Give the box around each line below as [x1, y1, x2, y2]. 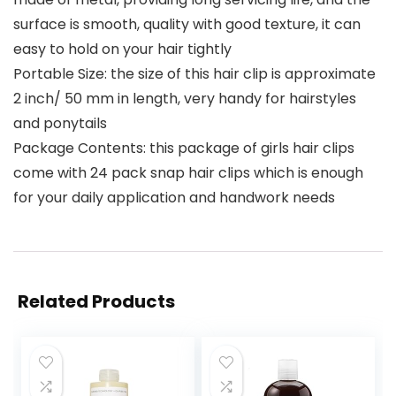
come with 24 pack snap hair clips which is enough [13, 163, 363, 184]
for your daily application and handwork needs [13, 187, 335, 209]
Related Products [18, 289, 175, 315]
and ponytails [13, 113, 107, 134]
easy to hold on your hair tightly [13, 39, 232, 60]
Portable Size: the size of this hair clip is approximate [13, 64, 376, 85]
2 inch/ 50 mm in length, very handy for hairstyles [13, 88, 356, 110]
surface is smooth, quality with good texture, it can [13, 14, 361, 35]
